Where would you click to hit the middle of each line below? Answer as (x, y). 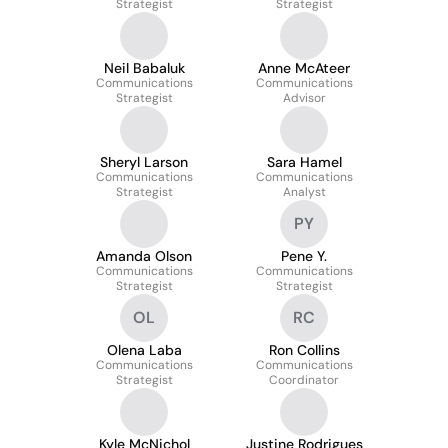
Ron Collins (304, 350)
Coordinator (304, 380)
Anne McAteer (304, 68)
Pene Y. (304, 256)
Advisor (304, 98)
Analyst (304, 192)
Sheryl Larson (144, 162)
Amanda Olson (144, 256)
